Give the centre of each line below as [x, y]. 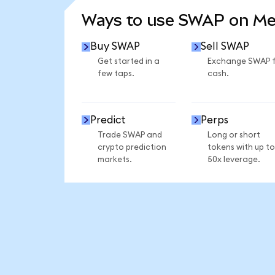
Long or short [234, 135]
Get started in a [128, 62]
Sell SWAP [225, 47]
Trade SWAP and [130, 135]
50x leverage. [234, 159]
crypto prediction [132, 147]
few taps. [116, 74]
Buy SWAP [115, 47]
